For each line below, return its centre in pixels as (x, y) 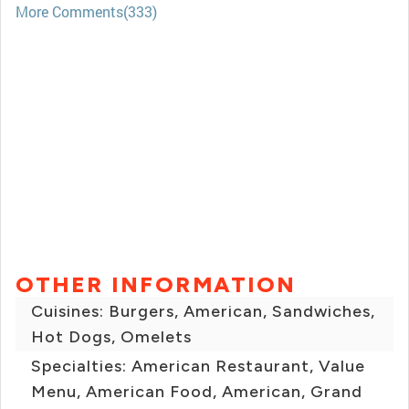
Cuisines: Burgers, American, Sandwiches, (203, 312)
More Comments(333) (86, 12)
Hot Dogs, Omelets (111, 337)
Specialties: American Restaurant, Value (198, 367)
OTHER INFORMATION (156, 285)
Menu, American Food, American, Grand (197, 392)
